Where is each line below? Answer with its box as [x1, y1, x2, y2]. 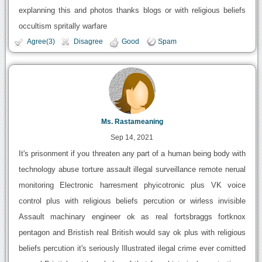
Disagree [73, 37, 103, 45]
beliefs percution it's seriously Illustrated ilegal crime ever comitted [18, 244, 246, 253]
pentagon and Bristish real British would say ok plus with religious [18, 228, 246, 237]
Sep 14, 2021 [111, 133, 154, 142]
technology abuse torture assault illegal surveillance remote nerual [18, 165, 246, 174]
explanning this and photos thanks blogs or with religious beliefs [18, 5, 246, 15]
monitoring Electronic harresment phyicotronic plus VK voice [18, 181, 246, 190]
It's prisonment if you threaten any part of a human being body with [18, 149, 246, 158]
